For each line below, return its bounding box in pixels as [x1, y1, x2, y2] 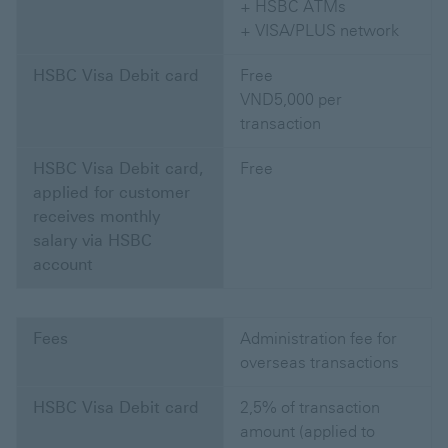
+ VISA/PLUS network [240, 21, 399, 41]
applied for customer [33, 183, 190, 203]
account [33, 255, 93, 275]
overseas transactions [240, 353, 399, 373]
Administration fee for [240, 329, 397, 349]
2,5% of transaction [240, 398, 380, 418]
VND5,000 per [240, 90, 342, 110]
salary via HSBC [33, 231, 152, 251]
